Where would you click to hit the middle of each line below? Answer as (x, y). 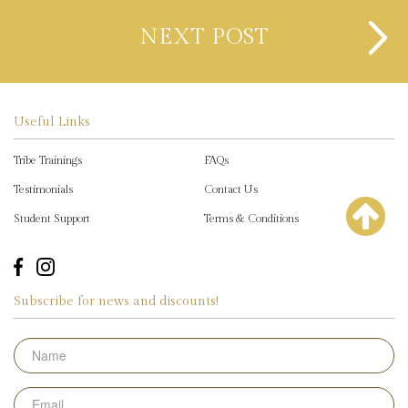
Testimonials (43, 190)
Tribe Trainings (48, 161)
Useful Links (52, 122)
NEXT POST (204, 38)
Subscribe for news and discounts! (116, 301)
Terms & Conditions (251, 219)
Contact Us (231, 190)
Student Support (52, 219)
